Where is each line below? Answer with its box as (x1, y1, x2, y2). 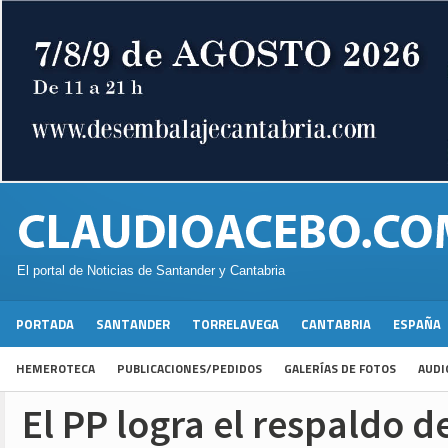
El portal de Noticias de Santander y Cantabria (17, 263, 285, 279)
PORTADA (16, 314, 74, 335)
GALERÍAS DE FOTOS (284, 359, 396, 379)
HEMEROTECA (16, 359, 95, 379)
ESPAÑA (393, 314, 441, 335)
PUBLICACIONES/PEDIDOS (117, 359, 262, 379)
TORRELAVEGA (192, 314, 279, 335)
